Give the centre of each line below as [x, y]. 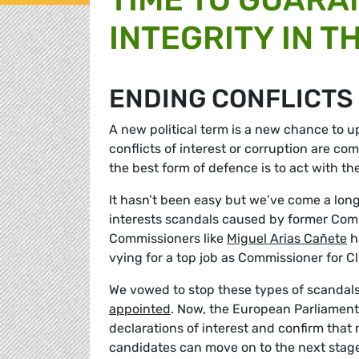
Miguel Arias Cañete [287, 239]
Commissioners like [168, 239]
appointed [140, 309]
